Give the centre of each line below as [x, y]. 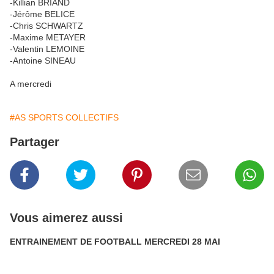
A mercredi [31, 84]
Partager [35, 142]
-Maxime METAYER [48, 37]
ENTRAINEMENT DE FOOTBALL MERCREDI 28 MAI [115, 242]
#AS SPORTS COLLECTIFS [64, 117]
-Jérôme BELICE [42, 14]
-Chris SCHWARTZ [46, 26]
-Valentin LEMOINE [47, 49]
